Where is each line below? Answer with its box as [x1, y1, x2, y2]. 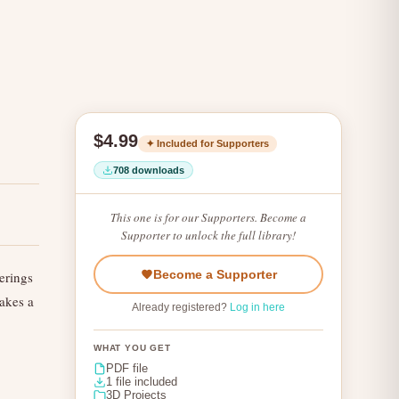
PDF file [106, 362, 148, 375]
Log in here [230, 301, 285, 313]
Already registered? [132, 301, 230, 313]
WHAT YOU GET [94, 343, 171, 353]
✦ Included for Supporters [146, 138, 269, 149]
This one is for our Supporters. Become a [110, 209, 306, 225]
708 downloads [113, 165, 184, 175]
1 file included [106, 375, 177, 388]
